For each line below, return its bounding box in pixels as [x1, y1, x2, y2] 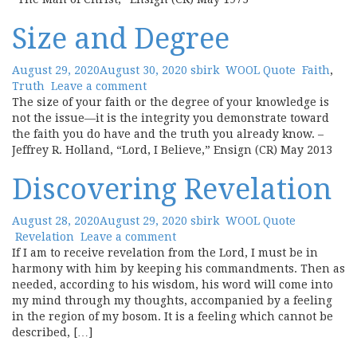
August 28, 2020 [12, 214, 100, 227]
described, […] [12, 326, 92, 339]
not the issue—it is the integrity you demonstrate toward [12, 112, 329, 124]
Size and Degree [12, 22, 229, 56]
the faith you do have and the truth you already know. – [12, 127, 324, 140]
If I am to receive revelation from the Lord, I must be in [12, 246, 318, 259]
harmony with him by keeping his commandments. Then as [12, 262, 345, 275]
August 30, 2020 [100, 64, 187, 76]
